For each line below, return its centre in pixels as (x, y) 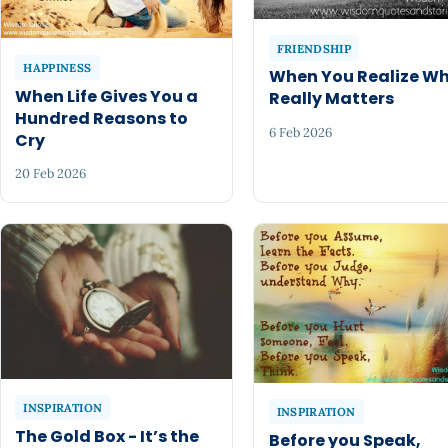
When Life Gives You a (107, 96)
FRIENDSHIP (314, 48)
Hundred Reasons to (102, 118)
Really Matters (331, 99)
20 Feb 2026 (51, 174)
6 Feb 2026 (300, 132)
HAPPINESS (57, 67)
